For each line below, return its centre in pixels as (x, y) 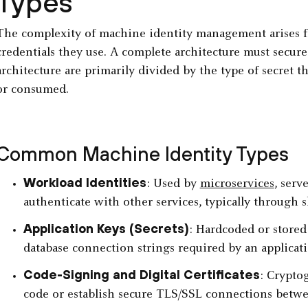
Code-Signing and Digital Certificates (141, 275)
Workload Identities (85, 183)
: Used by (173, 185)
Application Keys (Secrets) (106, 229)
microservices (237, 185)
